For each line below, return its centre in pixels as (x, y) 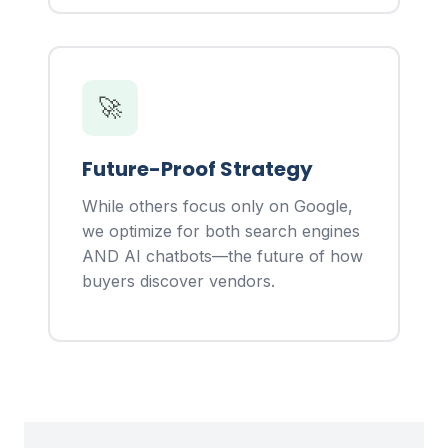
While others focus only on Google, (217, 205)
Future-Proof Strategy (197, 168)
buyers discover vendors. (178, 280)
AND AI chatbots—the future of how (222, 255)
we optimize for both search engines (221, 230)
